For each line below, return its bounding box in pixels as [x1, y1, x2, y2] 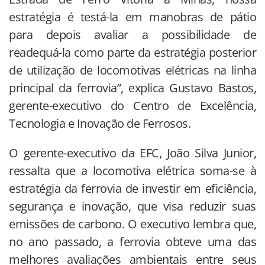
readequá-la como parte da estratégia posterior [9, 44, 256, 61]
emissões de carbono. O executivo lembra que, [9, 216, 256, 232]
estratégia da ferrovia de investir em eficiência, [9, 180, 256, 197]
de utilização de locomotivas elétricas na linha [9, 62, 256, 79]
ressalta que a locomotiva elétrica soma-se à [9, 163, 256, 179]
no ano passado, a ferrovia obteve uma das [9, 234, 256, 250]
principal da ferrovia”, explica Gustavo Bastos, [9, 80, 256, 96]
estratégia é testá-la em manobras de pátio [9, 9, 256, 25]
